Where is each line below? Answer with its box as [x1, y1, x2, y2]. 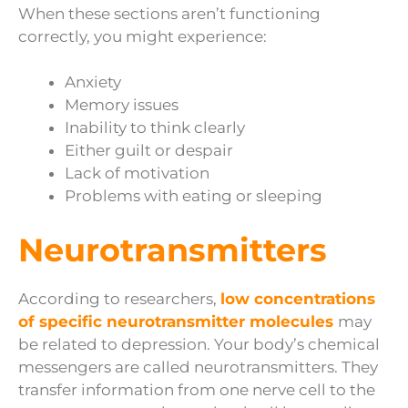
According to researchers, [18, 289, 220, 308]
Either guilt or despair [65, 141, 233, 160]
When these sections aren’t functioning [18, 4, 321, 23]
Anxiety [65, 73, 121, 92]
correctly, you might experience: [18, 26, 267, 46]
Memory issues [65, 96, 178, 115]
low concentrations [220, 289, 375, 308]
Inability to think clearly [65, 118, 245, 138]
